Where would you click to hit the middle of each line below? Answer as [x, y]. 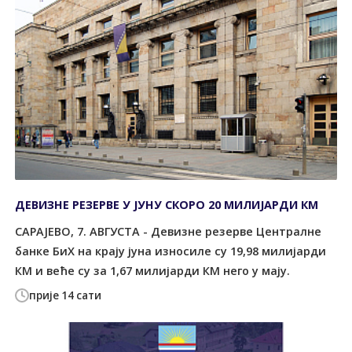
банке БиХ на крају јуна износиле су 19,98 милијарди [171, 251]
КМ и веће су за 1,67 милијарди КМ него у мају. [153, 270]
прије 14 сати [66, 296]
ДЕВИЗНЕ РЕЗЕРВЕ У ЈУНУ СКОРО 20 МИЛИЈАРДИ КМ [167, 205]
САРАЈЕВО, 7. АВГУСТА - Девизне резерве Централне [169, 231]
